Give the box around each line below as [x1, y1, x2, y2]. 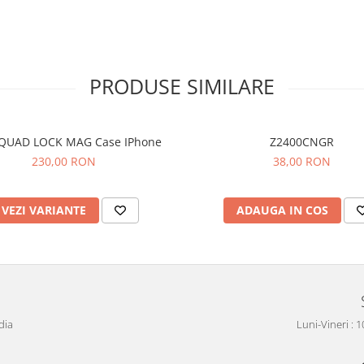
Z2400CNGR [270, 134, 334, 149]
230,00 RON [32, 154, 96, 169]
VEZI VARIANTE [2, 202, 86, 218]
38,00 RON [273, 154, 331, 169]
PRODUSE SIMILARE [89, 72, 275, 100]
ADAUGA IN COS [236, 202, 328, 218]
